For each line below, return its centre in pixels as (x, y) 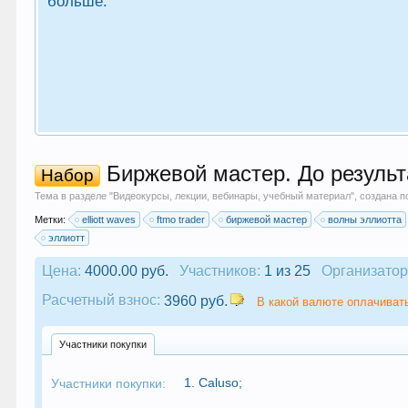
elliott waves (109, 219)
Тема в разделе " (74, 196)
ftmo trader (181, 219)
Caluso (219, 382)
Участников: (220, 271)
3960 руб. (196, 301)
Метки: (52, 219)
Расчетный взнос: (102, 300)
